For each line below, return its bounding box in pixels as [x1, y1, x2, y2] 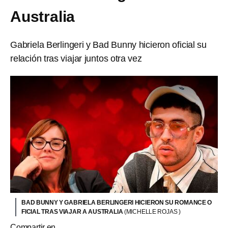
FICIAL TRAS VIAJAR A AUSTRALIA [21, 208, 124, 215]
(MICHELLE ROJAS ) [124, 208, 181, 215]
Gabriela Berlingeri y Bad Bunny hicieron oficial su [10, 40, 207, 50]
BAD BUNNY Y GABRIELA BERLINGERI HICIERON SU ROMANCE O [21, 198, 212, 206]
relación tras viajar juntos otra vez [10, 53, 142, 64]
